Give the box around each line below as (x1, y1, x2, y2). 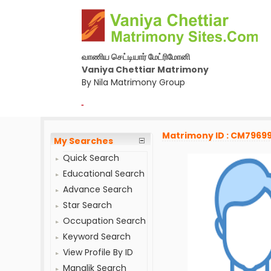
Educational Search (63, 168, 145, 180)
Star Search (63, 199, 113, 211)
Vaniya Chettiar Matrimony (81, 64, 209, 76)
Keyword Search (63, 230, 131, 243)
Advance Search (63, 183, 133, 195)
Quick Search (63, 152, 120, 164)
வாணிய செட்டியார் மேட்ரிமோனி (81, 51, 190, 63)
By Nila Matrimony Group (81, 76, 185, 88)
